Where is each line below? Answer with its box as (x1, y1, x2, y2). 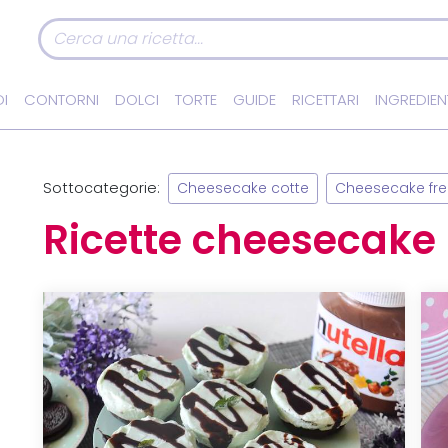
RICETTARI (292, 91, 359, 109)
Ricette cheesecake (43, 215, 437, 266)
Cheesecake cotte (177, 180, 310, 198)
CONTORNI (24, 91, 99, 109)
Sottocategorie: (43, 178, 161, 197)
